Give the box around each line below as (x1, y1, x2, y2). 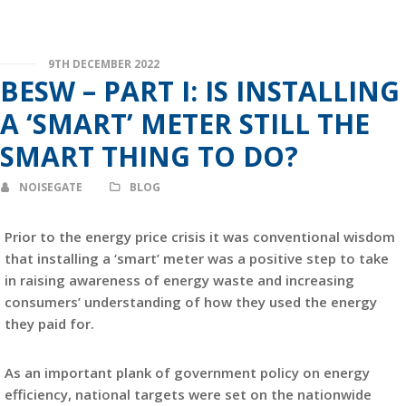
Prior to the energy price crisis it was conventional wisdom (5, 227, 395, 246)
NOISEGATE (19, 179, 82, 195)
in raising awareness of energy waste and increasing (5, 271, 354, 289)
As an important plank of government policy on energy (5, 363, 370, 382)
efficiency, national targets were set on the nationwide (5, 385, 372, 403)
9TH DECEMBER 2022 (48, 56, 159, 72)
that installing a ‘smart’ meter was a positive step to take (5, 249, 389, 267)
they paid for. (5, 314, 94, 333)
